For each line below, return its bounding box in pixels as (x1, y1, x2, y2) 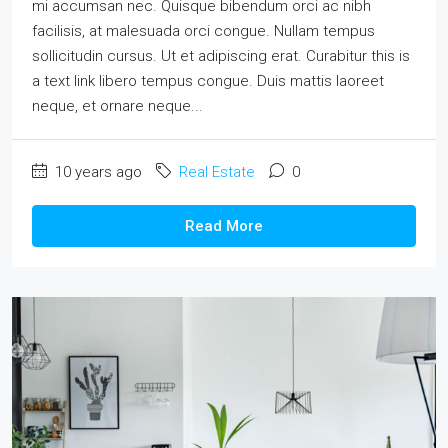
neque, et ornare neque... (32, 96, 203, 115)
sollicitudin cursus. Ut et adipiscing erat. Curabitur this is (32, 46, 410, 65)
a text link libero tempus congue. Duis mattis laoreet (32, 71, 384, 90)
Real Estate (179, 162, 255, 181)
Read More (185, 216, 263, 235)
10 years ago (51, 162, 142, 181)
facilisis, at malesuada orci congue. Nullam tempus (32, 21, 375, 40)
